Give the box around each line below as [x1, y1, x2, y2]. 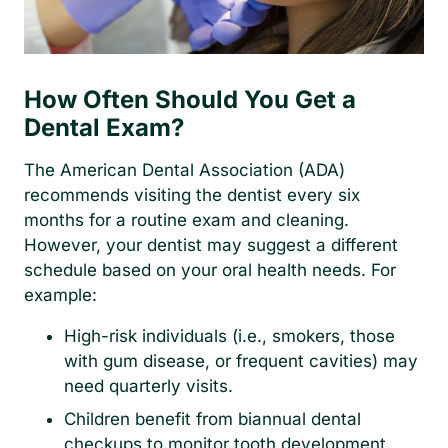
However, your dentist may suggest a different [24, 234, 398, 255]
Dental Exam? [24, 112, 184, 142]
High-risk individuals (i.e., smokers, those [64, 325, 395, 346]
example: [24, 284, 97, 305]
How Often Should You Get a [24, 84, 356, 114]
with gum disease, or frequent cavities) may [64, 350, 418, 371]
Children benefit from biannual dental [64, 408, 361, 429]
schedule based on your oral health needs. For [24, 259, 396, 280]
